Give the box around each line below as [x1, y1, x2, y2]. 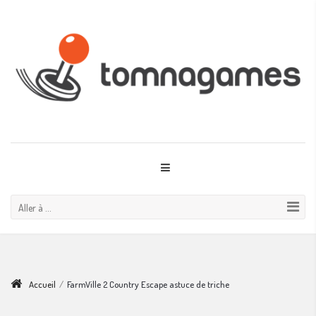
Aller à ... [18, 201, 51, 214]
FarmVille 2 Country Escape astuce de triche [67, 278, 229, 290]
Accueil [29, 278, 56, 290]
